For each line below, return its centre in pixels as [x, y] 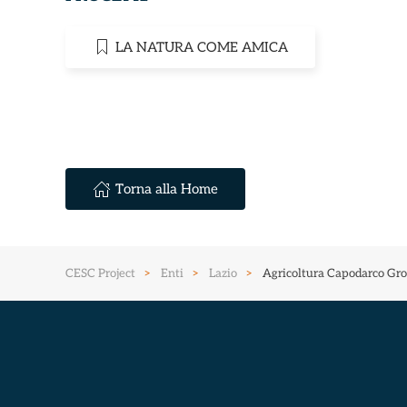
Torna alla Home [167, 189]
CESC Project [100, 273]
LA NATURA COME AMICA [202, 47]
